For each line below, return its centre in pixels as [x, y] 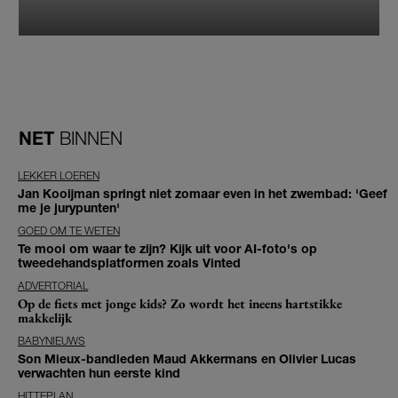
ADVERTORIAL [53, 286]
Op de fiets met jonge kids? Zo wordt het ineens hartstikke [180, 304]
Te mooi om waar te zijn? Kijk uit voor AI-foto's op [167, 249]
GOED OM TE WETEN [69, 231]
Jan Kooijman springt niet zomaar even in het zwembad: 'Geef [203, 194]
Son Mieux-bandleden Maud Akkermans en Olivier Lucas [187, 359]
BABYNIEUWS [52, 341]
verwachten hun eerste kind [99, 373]
